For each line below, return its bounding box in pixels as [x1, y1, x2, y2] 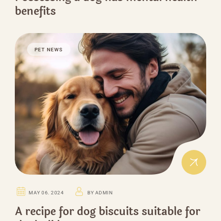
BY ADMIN [87, 190, 113, 196]
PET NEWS [35, 47, 63, 53]
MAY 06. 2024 [29, 190, 64, 196]
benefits [15, 3, 56, 20]
